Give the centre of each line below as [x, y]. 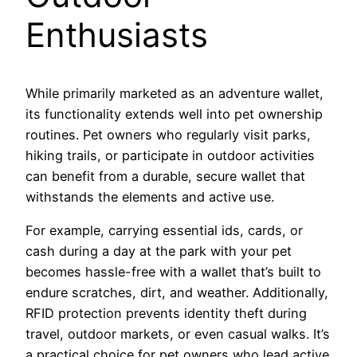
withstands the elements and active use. [150, 196]
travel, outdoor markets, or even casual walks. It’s [178, 333]
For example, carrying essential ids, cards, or [164, 230]
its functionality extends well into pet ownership [174, 114]
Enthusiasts [117, 34]
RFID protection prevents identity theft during [166, 313]
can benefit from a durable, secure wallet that [165, 176]
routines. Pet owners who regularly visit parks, [168, 134]
